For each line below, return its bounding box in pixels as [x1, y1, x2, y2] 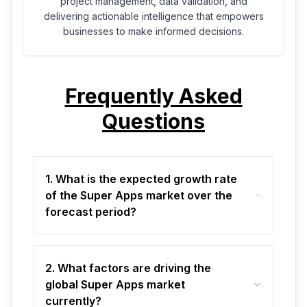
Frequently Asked [64, 84, 243, 109]
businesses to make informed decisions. [63, 25, 244, 38]
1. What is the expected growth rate [45, 172, 237, 186]
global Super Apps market [45, 278, 185, 292]
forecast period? [45, 205, 136, 219]
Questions [102, 109, 205, 134]
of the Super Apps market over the [45, 188, 232, 203]
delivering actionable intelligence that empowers [43, 10, 264, 23]
